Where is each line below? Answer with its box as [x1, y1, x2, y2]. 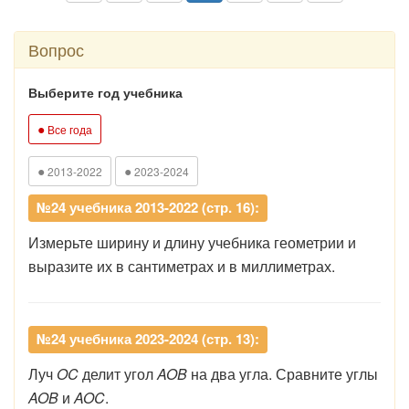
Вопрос [28, 37, 84, 61]
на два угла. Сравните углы [187, 363, 378, 384]
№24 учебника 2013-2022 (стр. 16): [37, 197, 259, 217]
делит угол [79, 363, 157, 384]
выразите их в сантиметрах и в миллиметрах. [28, 256, 335, 277]
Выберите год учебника [28, 83, 183, 101]
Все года [45, 121, 92, 137]
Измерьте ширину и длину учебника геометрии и [28, 232, 356, 253]
